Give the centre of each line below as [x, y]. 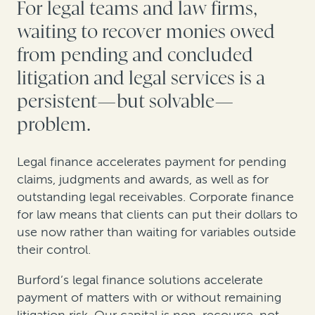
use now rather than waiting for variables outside [156, 232]
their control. [56, 249]
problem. [54, 124]
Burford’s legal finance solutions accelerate [140, 279]
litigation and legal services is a [141, 78]
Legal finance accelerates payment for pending [152, 161]
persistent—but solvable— [126, 101]
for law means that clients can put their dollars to [157, 214]
